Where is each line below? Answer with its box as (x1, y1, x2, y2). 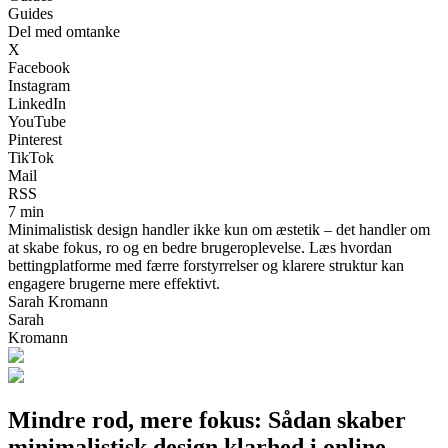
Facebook (8, 58, 70, 76)
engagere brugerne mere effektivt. (8, 274, 220, 292)
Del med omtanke (8, 22, 120, 40)
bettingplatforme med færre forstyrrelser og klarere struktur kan (8, 256, 404, 274)
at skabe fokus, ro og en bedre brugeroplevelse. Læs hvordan (8, 238, 392, 256)
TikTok (8, 148, 54, 166)
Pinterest (8, 130, 62, 148)
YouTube (8, 112, 66, 130)
